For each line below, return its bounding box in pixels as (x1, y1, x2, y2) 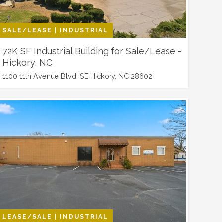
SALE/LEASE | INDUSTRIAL (2, 27, 108, 34)
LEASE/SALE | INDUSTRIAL (2, 213, 108, 220)
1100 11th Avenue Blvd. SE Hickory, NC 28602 (2, 72, 152, 80)
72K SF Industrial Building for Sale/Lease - (2, 46, 181, 56)
